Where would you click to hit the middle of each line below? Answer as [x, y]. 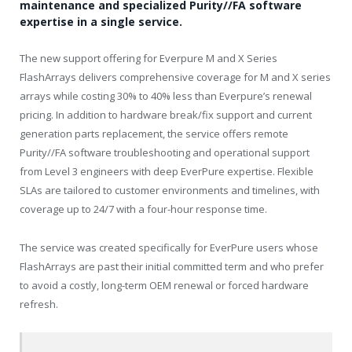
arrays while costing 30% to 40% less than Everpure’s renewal [166, 96]
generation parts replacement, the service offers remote [154, 134]
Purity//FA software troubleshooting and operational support [165, 153]
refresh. [39, 304]
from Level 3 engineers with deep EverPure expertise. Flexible [167, 172]
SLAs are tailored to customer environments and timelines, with [170, 191]
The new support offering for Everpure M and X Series [148, 59]
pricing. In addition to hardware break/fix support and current [166, 115]
